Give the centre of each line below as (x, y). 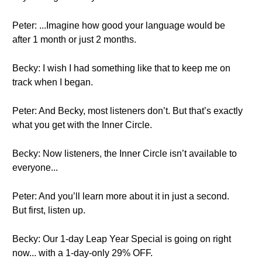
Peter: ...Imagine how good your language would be (119, 25)
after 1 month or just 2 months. (74, 39)
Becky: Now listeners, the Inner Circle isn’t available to (125, 154)
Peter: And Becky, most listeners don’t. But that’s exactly (127, 111)
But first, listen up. (49, 210)
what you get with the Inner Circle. (82, 125)
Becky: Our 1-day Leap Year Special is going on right (122, 239)
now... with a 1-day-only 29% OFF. (82, 253)
